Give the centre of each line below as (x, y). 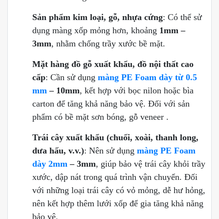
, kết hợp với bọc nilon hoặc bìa (137, 91)
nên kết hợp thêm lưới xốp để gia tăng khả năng (118, 204)
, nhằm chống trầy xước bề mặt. (108, 44)
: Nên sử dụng (110, 151)
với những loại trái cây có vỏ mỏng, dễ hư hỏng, (119, 190)
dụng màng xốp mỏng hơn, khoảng (96, 31)
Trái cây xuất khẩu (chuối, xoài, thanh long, (115, 138)
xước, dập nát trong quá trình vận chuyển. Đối (115, 177)
